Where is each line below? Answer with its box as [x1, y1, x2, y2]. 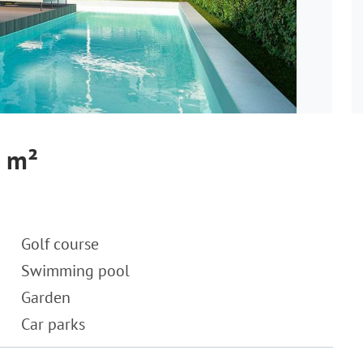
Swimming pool [21, 260, 130, 281]
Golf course [21, 233, 99, 254]
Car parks [21, 314, 85, 335]
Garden [21, 287, 70, 308]
